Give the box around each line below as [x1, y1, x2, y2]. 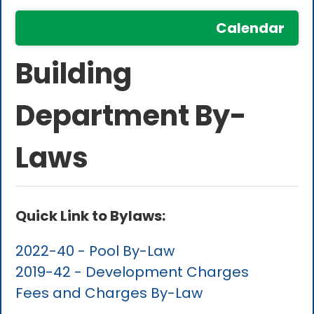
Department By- [15, 96, 247, 136]
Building [15, 54, 132, 94]
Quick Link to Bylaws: [15, 206, 166, 226]
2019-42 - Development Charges [15, 262, 250, 282]
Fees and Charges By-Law [15, 283, 203, 303]
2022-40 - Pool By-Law [15, 241, 175, 261]
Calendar [215, 18, 285, 39]
